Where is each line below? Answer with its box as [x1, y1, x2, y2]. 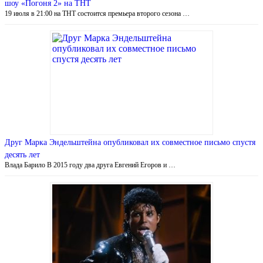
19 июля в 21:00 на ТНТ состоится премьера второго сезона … [5, 9, 190, 18]
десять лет [5, 150, 40, 159]
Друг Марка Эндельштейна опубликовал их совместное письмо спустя [5, 137, 255, 147]
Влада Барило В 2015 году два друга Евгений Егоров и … [5, 160, 176, 169]
